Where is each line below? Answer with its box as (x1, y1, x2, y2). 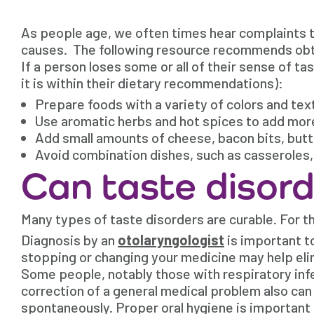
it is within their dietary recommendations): (21, 74, 283, 91)
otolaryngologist (118, 231, 224, 248)
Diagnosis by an (21, 231, 118, 248)
